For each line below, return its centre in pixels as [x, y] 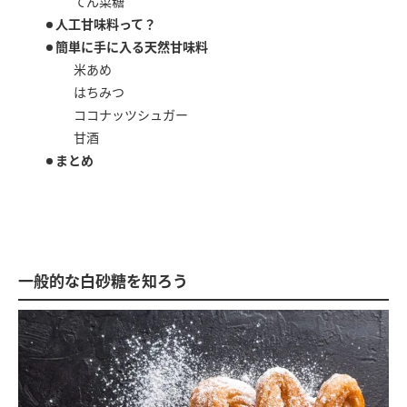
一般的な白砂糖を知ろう [103, 280]
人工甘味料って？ [105, 23]
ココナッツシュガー [130, 114]
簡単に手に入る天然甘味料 [131, 46]
